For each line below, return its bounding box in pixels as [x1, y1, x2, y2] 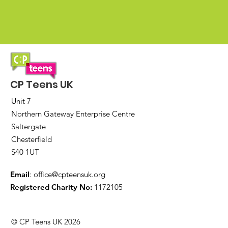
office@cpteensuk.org [34, 169, 105, 179]
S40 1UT [11, 147, 39, 157]
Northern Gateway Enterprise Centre [11, 109, 135, 119]
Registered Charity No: [10, 182, 92, 192]
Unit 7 [11, 96, 31, 106]
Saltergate [11, 122, 46, 131]
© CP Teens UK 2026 [11, 217, 80, 226]
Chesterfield [11, 134, 52, 144]
